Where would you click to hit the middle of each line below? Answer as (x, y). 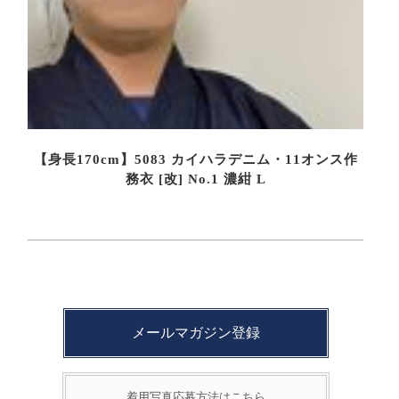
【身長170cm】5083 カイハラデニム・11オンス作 (195, 159)
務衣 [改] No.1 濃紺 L (195, 179)
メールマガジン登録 (195, 333)
